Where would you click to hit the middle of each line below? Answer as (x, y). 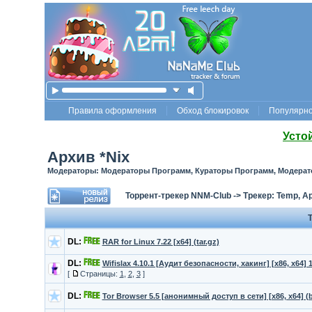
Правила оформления (112, 111)
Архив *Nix (88, 157)
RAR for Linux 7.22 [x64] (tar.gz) (161, 242)
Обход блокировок (213, 111)
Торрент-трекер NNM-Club (178, 196)
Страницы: (100, 274)
